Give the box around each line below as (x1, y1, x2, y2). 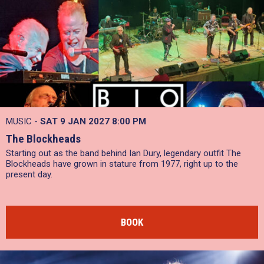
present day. (6, 169, 52, 180)
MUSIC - (6, 116, 40, 127)
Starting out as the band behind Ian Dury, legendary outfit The (6, 148, 241, 159)
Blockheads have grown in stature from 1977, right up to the (6, 159, 238, 169)
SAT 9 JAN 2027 (40, 116, 112, 127)
